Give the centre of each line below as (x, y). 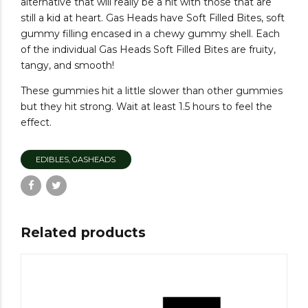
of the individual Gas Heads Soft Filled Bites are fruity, (148, 50)
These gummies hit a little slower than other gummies (152, 91)
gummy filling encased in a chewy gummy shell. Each (150, 34)
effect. (36, 123)
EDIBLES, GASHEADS (76, 159)
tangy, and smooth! (67, 66)
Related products (83, 232)
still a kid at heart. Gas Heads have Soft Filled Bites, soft (153, 18)
